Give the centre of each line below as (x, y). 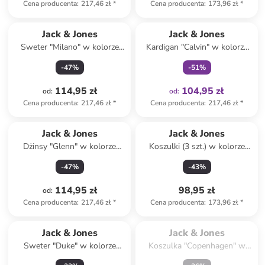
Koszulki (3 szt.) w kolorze (197, 146)
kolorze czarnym (197, 258)
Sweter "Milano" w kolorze (70, 47)
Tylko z (191, 18)
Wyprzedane (197, 228)
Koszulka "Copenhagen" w (197, 246)
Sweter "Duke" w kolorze (70, 246)
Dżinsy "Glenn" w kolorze (70, 146)
